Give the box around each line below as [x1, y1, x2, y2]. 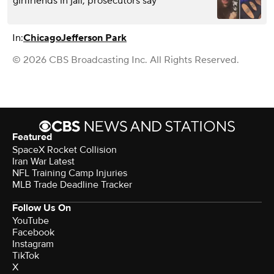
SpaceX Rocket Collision [12, 144, 117, 157]
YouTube [12, 215, 49, 228]
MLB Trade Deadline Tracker [12, 179, 132, 191]
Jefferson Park [61, 32, 127, 45]
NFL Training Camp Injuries [12, 167, 127, 180]
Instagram [12, 238, 54, 251]
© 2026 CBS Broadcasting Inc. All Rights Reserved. [12, 54, 239, 67]
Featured [12, 131, 52, 144]
